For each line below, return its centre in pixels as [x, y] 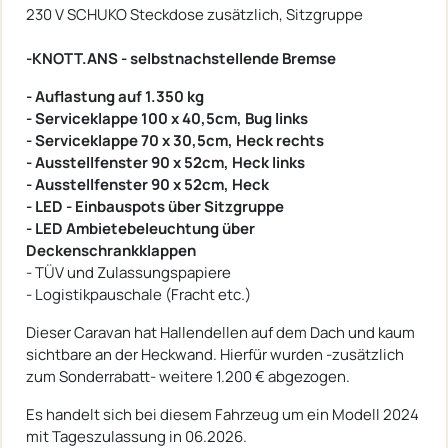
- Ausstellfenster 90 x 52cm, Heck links [165, 162]
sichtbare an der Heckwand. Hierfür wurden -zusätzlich [215, 354]
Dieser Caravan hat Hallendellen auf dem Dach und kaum [220, 332]
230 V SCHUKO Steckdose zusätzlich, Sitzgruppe [194, 14]
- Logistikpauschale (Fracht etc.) [138, 294]
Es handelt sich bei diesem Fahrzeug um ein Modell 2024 [222, 414]
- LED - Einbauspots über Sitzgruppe [155, 206]
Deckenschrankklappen [111, 250]
